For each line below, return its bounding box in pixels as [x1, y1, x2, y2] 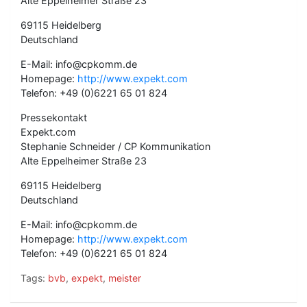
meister [108, 272, 141, 284]
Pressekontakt [21, 112, 87, 123]
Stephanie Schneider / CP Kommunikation [21, 140, 210, 152]
